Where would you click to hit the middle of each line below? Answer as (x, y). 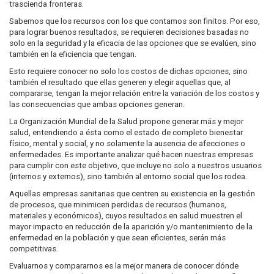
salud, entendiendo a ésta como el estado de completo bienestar (126, 132)
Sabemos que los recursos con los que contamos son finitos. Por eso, (135, 21)
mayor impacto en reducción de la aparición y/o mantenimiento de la (131, 227)
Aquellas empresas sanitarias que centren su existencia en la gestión (132, 194)
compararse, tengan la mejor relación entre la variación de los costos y (134, 93)
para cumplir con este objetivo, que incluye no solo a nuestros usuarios (135, 165)
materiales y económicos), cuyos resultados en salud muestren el (126, 216)
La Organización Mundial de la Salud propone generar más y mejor (126, 121)
